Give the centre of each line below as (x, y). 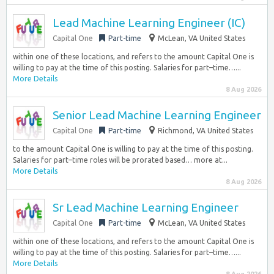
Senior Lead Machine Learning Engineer (157, 115)
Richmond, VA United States (206, 131)
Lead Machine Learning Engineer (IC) (149, 23)
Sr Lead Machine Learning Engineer (146, 207)
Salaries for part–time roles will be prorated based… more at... (120, 160)
